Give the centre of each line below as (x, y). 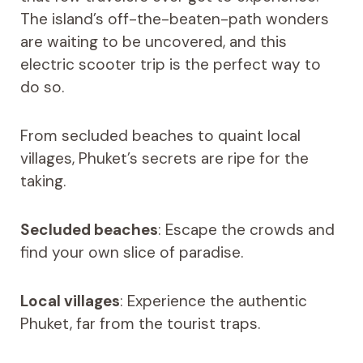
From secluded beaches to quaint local (160, 136)
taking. (43, 181)
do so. (42, 88)
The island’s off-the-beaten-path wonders (174, 19)
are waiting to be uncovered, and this (153, 42)
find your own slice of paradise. (131, 253)
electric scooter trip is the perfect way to (170, 65)
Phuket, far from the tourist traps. (140, 324)
